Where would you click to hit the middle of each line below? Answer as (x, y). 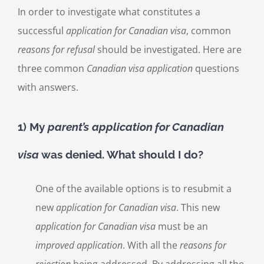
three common (52, 69)
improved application (79, 245)
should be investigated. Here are (168, 50)
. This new (198, 207)
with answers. (48, 88)
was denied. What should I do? (121, 154)
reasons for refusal (56, 50)
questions (216, 69)
